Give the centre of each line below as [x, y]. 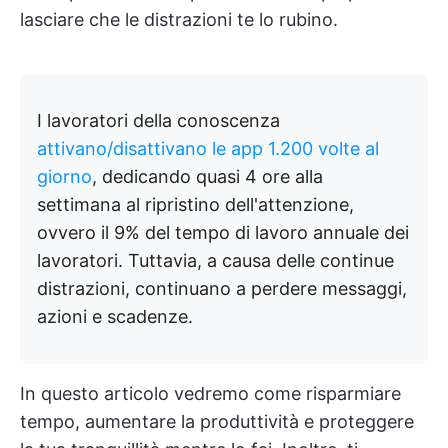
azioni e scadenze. [115, 316]
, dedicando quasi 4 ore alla [207, 176]
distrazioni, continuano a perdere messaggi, [222, 288]
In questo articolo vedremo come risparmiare [210, 393]
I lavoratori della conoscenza [158, 120]
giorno [64, 176]
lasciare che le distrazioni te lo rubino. [179, 19]
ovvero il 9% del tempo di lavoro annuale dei [223, 232]
